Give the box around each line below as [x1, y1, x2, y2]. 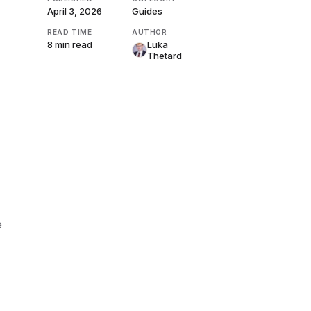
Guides [132, 6, 162, 17]
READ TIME [47, 28, 92, 37]
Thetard [147, 50, 182, 62]
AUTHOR [132, 28, 167, 37]
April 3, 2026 [47, 6, 102, 17]
